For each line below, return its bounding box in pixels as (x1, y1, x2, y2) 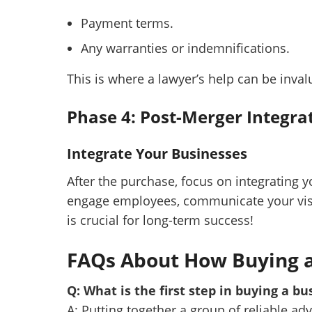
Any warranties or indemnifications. (81, 40, 290, 57)
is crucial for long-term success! (67, 212, 253, 229)
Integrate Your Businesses (67, 144, 247, 164)
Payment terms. (81, 15, 173, 32)
